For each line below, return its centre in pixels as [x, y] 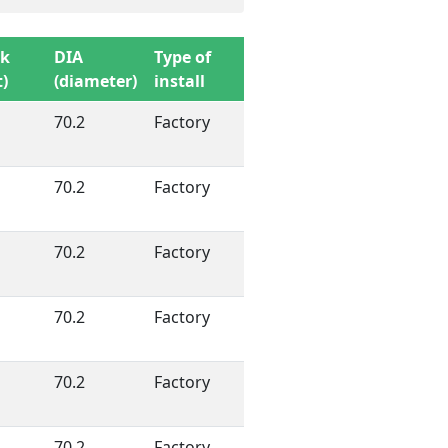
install [179, 80]
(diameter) [95, 80]
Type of [182, 56]
